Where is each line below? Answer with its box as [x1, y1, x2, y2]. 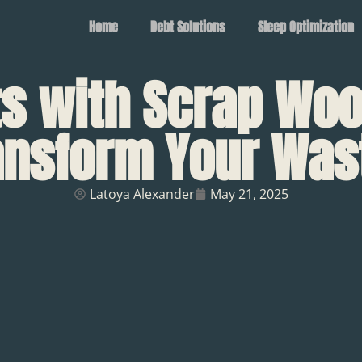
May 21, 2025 [209, 184, 288, 203]
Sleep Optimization [257, 17, 354, 36]
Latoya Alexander [89, 184, 195, 203]
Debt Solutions [149, 17, 225, 36]
